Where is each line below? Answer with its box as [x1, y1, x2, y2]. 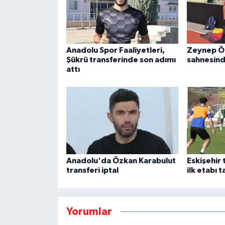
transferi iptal [66, 166, 119, 175]
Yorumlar [66, 206, 112, 217]
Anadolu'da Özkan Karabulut [66, 157, 176, 165]
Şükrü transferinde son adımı [66, 55, 176, 64]
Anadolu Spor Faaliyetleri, [66, 46, 165, 54]
